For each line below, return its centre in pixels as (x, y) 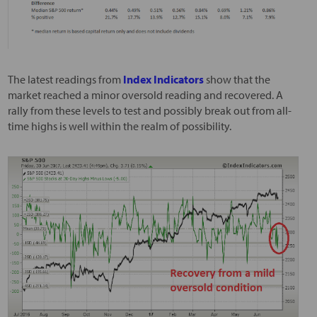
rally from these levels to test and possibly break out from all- (149, 110)
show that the (237, 79)
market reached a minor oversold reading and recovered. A (145, 94)
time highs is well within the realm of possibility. (119, 126)
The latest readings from (65, 79)
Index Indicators (163, 79)
